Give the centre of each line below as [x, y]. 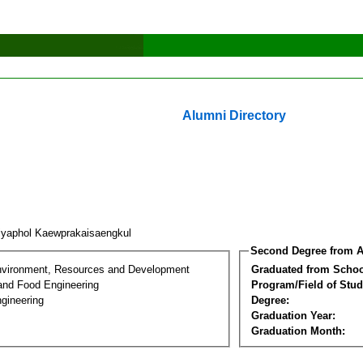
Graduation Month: [298, 331]
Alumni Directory [234, 115]
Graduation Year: [293, 315]
